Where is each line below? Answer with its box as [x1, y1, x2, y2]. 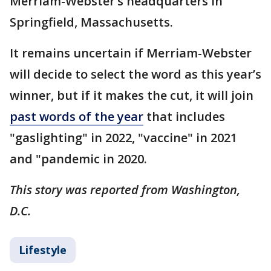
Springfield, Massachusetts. [10, 14, 176, 31]
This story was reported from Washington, [10, 181, 240, 198]
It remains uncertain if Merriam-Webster [10, 45, 252, 62]
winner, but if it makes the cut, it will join [10, 87, 253, 104]
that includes [143, 108, 225, 125]
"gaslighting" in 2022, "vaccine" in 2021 [10, 129, 237, 146]
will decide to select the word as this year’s [10, 66, 261, 83]
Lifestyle [19, 243, 67, 258]
